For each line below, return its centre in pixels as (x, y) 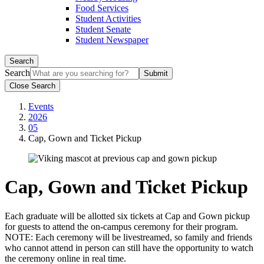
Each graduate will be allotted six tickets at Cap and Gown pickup (127, 216)
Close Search (32, 86)
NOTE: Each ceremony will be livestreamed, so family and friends (128, 237)
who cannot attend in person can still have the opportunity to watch (129, 247)
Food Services (102, 8)
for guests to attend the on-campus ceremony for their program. (121, 226)
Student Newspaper (112, 40)
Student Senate (103, 29)
